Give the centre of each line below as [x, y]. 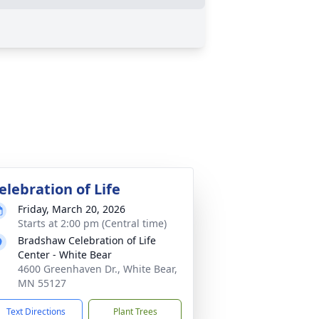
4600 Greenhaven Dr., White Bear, [98, 269]
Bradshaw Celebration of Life [87, 240]
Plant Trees [135, 312]
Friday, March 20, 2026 [72, 209]
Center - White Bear [65, 255]
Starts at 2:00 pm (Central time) [92, 223]
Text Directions [36, 312]
